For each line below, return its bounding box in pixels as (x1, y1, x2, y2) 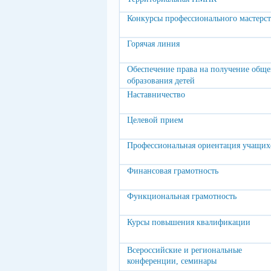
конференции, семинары (127, 256, 217, 266)
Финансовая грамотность (127, 166, 218, 175)
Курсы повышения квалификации (127, 218, 250, 227)
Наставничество (127, 90, 185, 99)
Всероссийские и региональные (127, 246, 242, 255)
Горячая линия (127, 39, 180, 48)
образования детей (127, 76, 195, 85)
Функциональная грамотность (127, 192, 237, 201)
